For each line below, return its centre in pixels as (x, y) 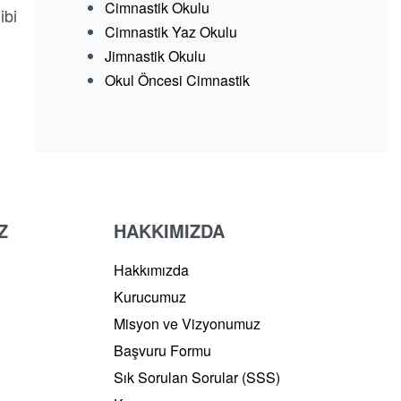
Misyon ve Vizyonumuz (187, 323)
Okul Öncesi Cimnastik (177, 81)
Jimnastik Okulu (155, 56)
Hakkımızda (151, 269)
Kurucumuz (150, 296)
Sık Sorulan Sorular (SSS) (197, 378)
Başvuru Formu (162, 351)
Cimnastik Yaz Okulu (171, 32)
